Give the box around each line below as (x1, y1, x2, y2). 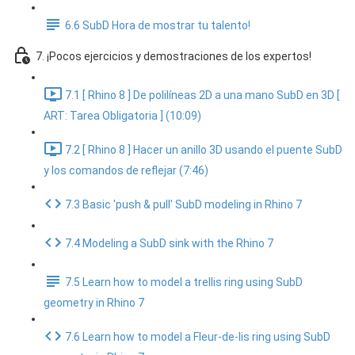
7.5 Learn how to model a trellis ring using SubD (65, 276, 303, 289)
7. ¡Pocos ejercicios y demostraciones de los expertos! (36, 50, 311, 63)
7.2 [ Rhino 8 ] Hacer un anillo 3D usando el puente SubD (65, 143, 342, 157)
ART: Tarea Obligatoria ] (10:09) (44, 109, 201, 122)
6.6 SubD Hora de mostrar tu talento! (65, 19, 250, 32)
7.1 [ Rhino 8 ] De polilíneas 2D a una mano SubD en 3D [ (65, 89, 340, 102)
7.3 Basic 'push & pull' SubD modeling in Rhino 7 (65, 198, 302, 212)
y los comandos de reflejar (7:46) (44, 164, 208, 177)
